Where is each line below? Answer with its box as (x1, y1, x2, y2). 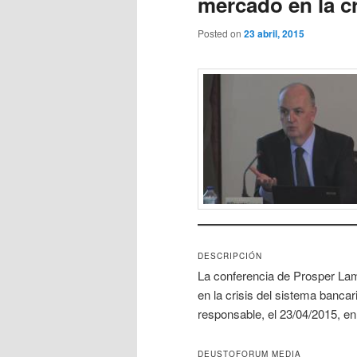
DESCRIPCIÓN (198, 250, 262, 262)
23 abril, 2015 (244, 26, 304, 41)
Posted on (198, 26, 244, 41)
